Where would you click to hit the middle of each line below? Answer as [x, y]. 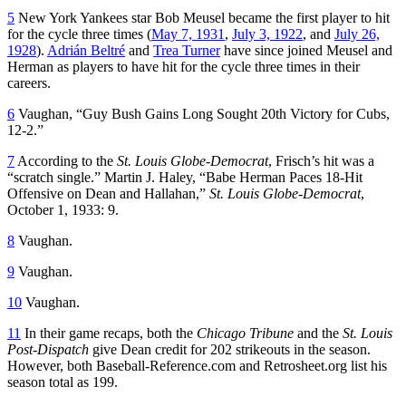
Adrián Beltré [86, 50]
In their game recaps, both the [109, 333]
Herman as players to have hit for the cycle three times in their [184, 66]
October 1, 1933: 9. [63, 209]
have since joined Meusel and [306, 50]
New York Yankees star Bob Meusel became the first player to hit [202, 17]
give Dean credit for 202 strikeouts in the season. [230, 349]
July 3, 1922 [267, 34]
